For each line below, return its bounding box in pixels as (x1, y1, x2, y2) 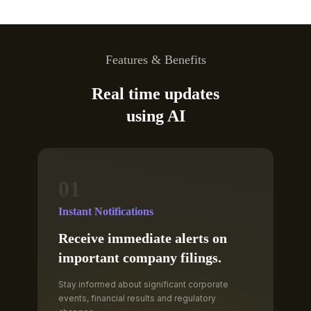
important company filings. (58, 249, 221, 265)
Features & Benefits (105, 52, 206, 67)
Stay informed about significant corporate (58, 278, 228, 289)
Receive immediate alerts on (58, 230, 227, 246)
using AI (126, 106, 185, 125)
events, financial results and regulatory (58, 292, 216, 303)
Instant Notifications (58, 205, 153, 217)
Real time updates (92, 84, 219, 103)
